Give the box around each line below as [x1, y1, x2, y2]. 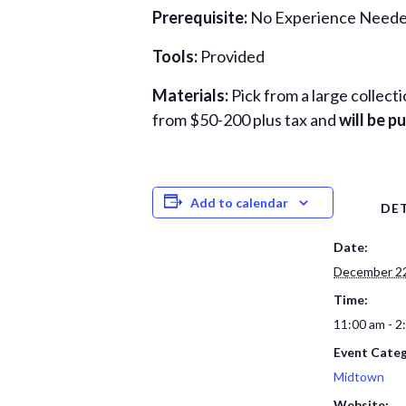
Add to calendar [190, 195, 288, 210]
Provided [200, 46, 265, 66]
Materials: [152, 85, 228, 105]
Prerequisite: [152, 7, 247, 27]
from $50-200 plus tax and [152, 110, 336, 130]
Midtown [333, 369, 384, 384]
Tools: [152, 46, 198, 66]
